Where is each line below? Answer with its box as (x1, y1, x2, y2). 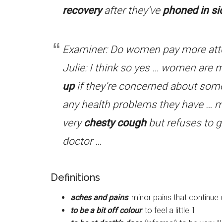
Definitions (51, 171, 100, 183)
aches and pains (70, 193, 128, 202)
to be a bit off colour (70, 206, 141, 215)
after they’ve (104, 4, 163, 16)
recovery (62, 4, 104, 16)
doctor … (62, 135, 102, 147)
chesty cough (84, 117, 146, 129)
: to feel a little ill (141, 206, 196, 215)
